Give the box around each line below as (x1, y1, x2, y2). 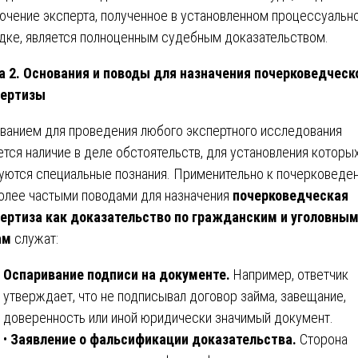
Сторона (296, 330, 348, 348)
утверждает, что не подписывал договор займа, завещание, (3, 287, 346, 304)
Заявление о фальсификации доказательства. (10, 330, 296, 348)
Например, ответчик (233, 265, 348, 283)
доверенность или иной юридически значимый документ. (3, 308, 333, 326)
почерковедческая (233, 186, 348, 204)
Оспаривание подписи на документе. (3, 265, 233, 283)
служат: (11, 229, 58, 247)
